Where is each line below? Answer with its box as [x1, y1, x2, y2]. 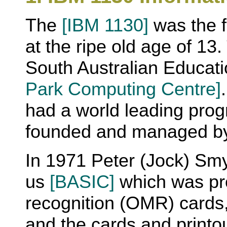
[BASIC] [50, 171, 115, 192]
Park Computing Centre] [25, 78, 221, 99]
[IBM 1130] [62, 14, 148, 35]
